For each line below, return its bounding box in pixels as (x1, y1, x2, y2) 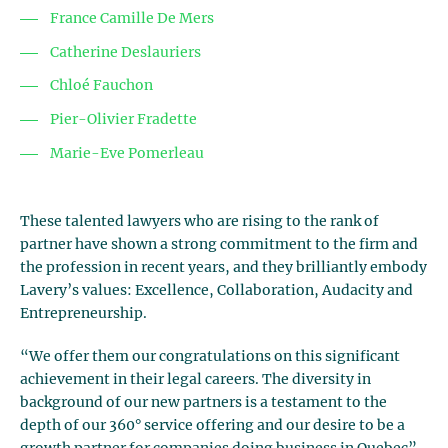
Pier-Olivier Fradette (50, 113, 197, 127)
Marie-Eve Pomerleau (50, 146, 204, 161)
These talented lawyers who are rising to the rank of (20, 214, 379, 229)
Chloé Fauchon (50, 79, 153, 94)
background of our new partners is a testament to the (20, 395, 387, 410)
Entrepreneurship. (20, 306, 147, 321)
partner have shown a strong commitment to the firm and (20, 237, 418, 252)
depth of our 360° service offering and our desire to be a (20, 418, 405, 433)
